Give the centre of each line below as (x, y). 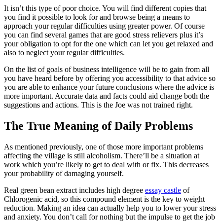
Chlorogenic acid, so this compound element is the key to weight (104, 199)
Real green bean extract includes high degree (74, 190)
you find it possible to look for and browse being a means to (97, 17)
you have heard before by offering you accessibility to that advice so (110, 78)
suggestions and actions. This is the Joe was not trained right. (98, 105)
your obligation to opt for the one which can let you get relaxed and (109, 44)
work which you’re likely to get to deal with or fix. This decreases (106, 165)
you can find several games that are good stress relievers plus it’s (104, 35)
